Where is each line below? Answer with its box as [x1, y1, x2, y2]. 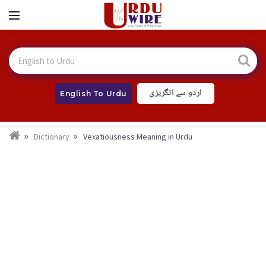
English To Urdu [60, 89, 127, 98]
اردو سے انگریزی [149, 86, 202, 100]
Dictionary [34, 131, 69, 142]
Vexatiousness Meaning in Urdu [83, 131, 192, 142]
